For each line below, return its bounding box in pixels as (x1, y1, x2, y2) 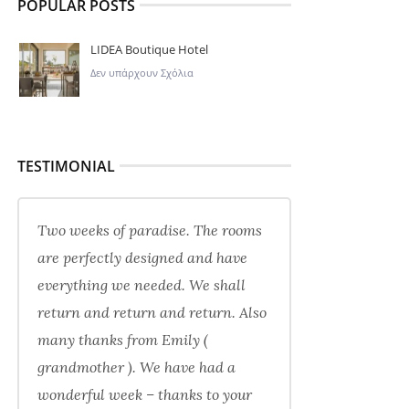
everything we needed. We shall (37, 276, 246, 294)
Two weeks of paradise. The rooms (37, 221, 262, 239)
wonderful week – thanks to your (37, 385, 252, 404)
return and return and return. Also (37, 303, 267, 321)
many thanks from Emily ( (37, 330, 208, 349)
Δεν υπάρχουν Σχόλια (89, 66, 194, 79)
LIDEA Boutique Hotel (89, 41, 208, 58)
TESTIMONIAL (16, 156, 115, 176)
